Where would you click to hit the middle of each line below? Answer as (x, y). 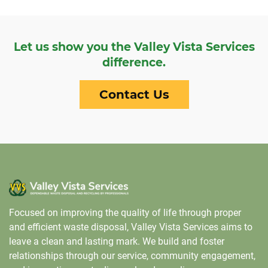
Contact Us (134, 94)
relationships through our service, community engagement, (132, 256)
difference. (134, 62)
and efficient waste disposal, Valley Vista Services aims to (131, 227)
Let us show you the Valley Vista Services (134, 47)
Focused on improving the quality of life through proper (125, 213)
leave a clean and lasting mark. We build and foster (117, 242)
